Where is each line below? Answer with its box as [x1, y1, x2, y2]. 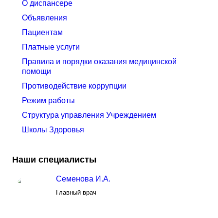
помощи [22, 67, 51, 75]
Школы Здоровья [22, 126, 84, 134]
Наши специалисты [12, 155, 96, 164]
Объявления [22, 14, 67, 22]
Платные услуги [22, 43, 80, 51]
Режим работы [22, 96, 75, 105]
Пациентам [22, 28, 63, 36]
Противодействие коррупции [22, 82, 127, 90]
